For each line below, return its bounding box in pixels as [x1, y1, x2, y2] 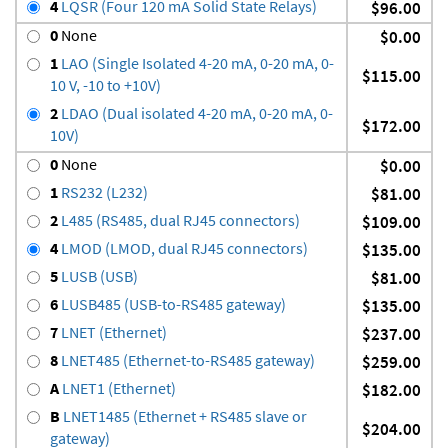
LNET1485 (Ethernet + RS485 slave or [60, 405, 307, 426]
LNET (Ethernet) [58, 321, 167, 342]
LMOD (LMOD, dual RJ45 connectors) [58, 237, 308, 258]
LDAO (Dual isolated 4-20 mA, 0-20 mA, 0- [58, 102, 333, 123]
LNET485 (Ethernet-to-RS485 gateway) [58, 349, 315, 370]
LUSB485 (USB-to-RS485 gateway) [58, 293, 286, 314]
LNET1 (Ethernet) [59, 377, 176, 398]
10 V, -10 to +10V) [50, 74, 161, 95]
